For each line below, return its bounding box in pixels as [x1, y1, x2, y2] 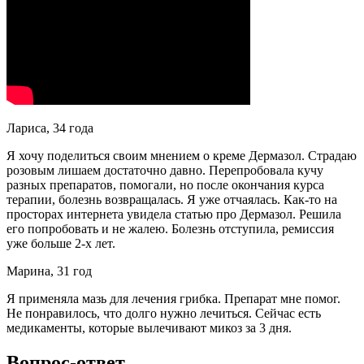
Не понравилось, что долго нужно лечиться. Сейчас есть [6, 306, 321, 321]
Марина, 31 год [6, 264, 92, 279]
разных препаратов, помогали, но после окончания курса [6, 178, 324, 193]
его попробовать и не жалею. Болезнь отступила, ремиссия [6, 222, 334, 236]
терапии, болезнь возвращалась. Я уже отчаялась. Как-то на [6, 193, 337, 207]
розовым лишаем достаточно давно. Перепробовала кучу [6, 163, 323, 178]
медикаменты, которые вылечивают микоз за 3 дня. [6, 321, 292, 336]
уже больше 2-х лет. [6, 236, 115, 251]
